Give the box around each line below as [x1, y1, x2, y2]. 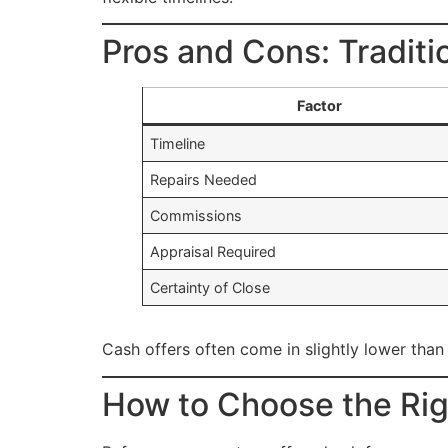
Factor [296, 97, 342, 115]
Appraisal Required [150, 243, 277, 261]
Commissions [150, 207, 243, 225]
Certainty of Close [150, 279, 271, 297]
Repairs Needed [150, 171, 258, 189]
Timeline [150, 135, 206, 153]
